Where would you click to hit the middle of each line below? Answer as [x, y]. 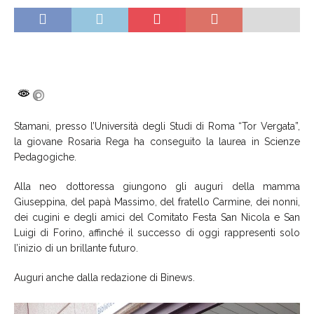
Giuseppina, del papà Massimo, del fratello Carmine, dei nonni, [157, 202]
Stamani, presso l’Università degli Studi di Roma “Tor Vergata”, [157, 126]
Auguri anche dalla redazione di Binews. [104, 277]
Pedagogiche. [45, 157]
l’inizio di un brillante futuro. [76, 248]
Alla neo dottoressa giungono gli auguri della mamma [157, 186]
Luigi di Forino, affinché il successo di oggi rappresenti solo [157, 232]
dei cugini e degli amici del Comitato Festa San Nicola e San [157, 217]
